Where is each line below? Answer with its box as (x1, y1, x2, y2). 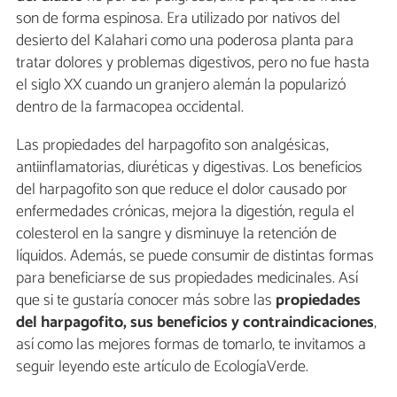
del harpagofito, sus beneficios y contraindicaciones (16, 309, 374, 337)
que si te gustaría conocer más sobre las (16, 287, 276, 315)
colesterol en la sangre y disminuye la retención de (16, 221, 337, 248)
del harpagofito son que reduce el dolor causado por (16, 176, 347, 204)
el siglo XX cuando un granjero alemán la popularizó (16, 72, 346, 99)
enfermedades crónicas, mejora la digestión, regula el (16, 198, 354, 226)
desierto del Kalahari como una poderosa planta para (16, 27, 354, 55)
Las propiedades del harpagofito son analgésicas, (16, 132, 329, 160)
